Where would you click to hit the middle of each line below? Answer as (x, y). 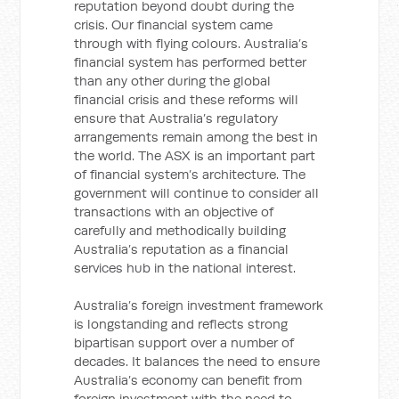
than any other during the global (173, 81)
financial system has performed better (191, 62)
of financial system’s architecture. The (190, 174)
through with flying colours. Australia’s (191, 43)
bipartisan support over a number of (184, 342)
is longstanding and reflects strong (181, 324)
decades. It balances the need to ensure (197, 361)
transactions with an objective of (174, 212)
